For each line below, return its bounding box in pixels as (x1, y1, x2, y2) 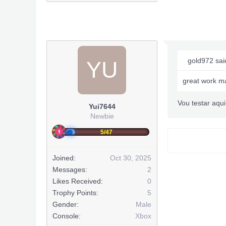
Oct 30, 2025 (110, 154, 151, 162)
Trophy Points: (52, 189, 98, 197)
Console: (52, 212, 81, 220)
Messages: (52, 165, 87, 174)
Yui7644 (88, 102, 116, 110)
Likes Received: (52, 177, 103, 185)
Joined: (52, 154, 76, 162)
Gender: (52, 200, 79, 208)
